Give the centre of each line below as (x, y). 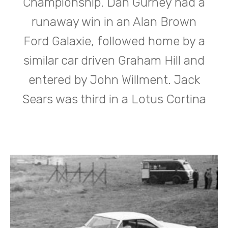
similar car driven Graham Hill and (114, 61)
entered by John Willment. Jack (114, 80)
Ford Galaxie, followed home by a (114, 41)
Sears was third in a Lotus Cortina (114, 99)
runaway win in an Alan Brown (114, 22)
